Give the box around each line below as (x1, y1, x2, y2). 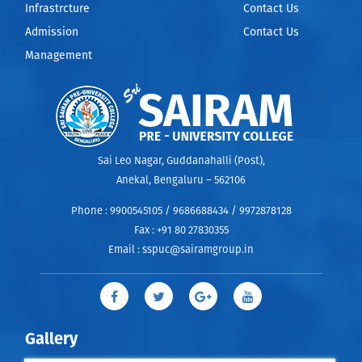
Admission (25, 27, 79, 38)
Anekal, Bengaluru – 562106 (116, 175, 246, 186)
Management (25, 50, 93, 61)
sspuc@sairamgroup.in (142, 245, 254, 255)
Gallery (25, 331, 78, 347)
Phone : (70, 206, 110, 217)
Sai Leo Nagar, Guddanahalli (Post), (97, 156, 265, 166)
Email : (108, 245, 142, 255)
